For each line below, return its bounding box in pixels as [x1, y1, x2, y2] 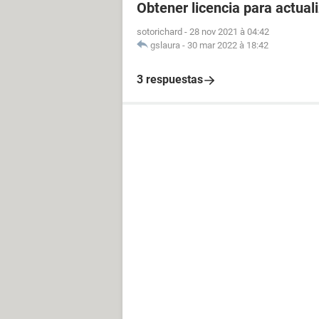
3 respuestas [137, 73, 203, 86]
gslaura [150, 40, 180, 51]
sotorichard [137, 26, 182, 37]
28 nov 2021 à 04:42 [189, 26, 269, 37]
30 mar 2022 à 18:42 [187, 40, 268, 51]
